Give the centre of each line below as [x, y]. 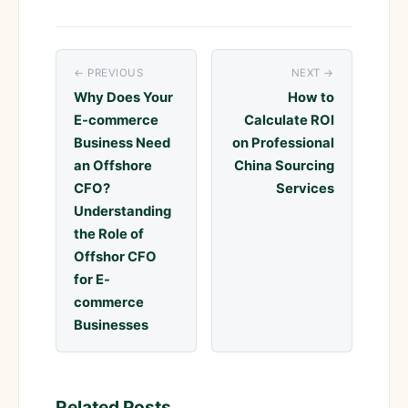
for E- [92, 279]
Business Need [122, 143]
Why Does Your [124, 97]
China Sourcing [284, 165]
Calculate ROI [289, 120]
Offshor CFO [116, 256]
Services [305, 188]
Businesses [112, 325]
